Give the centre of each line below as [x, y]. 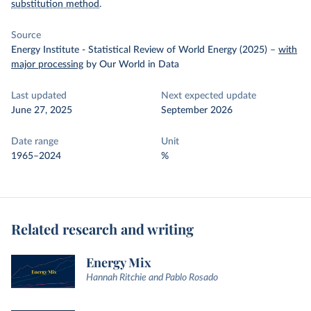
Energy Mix [119, 262]
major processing [47, 65]
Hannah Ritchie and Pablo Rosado [152, 278]
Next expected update [209, 96]
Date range [35, 142]
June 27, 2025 [42, 110]
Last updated [39, 96]
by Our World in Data [133, 65]
